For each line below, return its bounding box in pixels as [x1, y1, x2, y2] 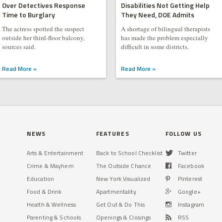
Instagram [178, 200, 205, 209]
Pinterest [178, 174, 203, 183]
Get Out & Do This [96, 200, 145, 209]
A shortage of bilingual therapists [120, 24, 210, 33]
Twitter [178, 148, 197, 158]
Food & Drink [27, 187, 62, 196]
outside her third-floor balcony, [1, 33, 85, 42]
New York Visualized [96, 174, 151, 183]
